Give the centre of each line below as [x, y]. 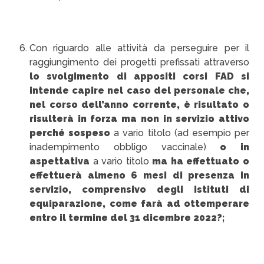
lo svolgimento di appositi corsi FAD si [139, 76]
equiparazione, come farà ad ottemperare [139, 204]
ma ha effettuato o [201, 161]
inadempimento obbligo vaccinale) [125, 147]
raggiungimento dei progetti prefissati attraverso [139, 62]
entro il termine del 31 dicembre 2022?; [127, 218]
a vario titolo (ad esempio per [180, 133]
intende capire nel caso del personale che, [139, 90]
